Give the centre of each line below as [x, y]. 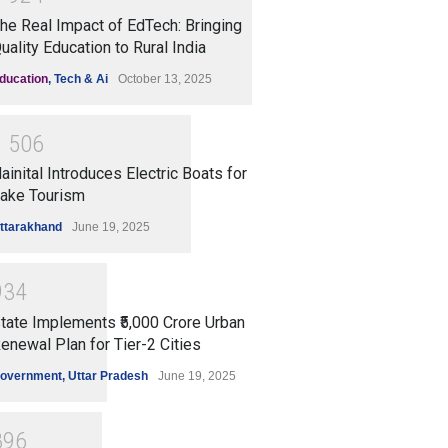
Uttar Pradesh [108, 375]
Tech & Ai [81, 78]
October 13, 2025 [165, 78]
